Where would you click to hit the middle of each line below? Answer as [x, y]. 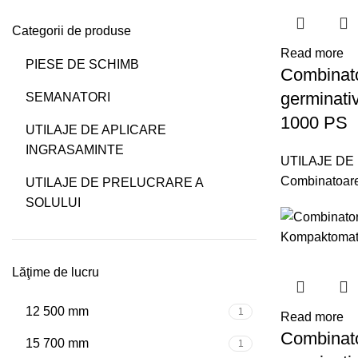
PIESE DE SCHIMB [82, 64]
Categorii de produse [72, 31]
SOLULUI [53, 203]
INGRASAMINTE [75, 150]
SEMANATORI [68, 97]
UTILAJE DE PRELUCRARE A [114, 183]
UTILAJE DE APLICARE [96, 130]
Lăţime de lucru [56, 272]
